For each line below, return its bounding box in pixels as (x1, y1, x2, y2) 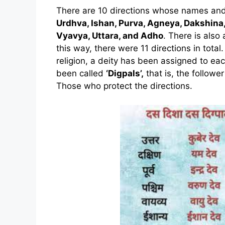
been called (56, 68, 106, 78)
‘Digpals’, (106, 68, 144, 78)
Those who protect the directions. (56, 80, 192, 91)
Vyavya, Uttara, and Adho (56, 30, 163, 41)
